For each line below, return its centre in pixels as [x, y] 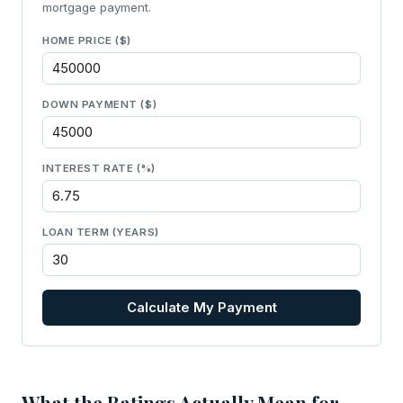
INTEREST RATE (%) [99, 168]
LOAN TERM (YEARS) [101, 232]
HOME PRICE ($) [87, 40]
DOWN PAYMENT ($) [100, 104]
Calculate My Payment [201, 307]
